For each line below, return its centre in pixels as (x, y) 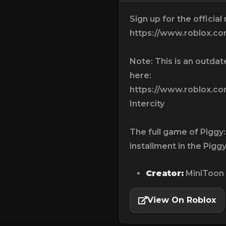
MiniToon (204, 173)
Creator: (165, 173)
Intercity (147, 103)
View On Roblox (182, 200)
